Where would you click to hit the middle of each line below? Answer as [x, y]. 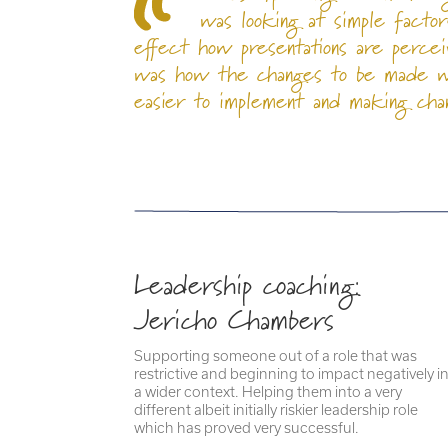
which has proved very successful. [247, 428]
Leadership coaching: [247, 285]
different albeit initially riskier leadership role [276, 410]
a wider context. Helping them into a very [268, 392]
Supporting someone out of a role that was [276, 356]
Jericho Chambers [234, 320]
